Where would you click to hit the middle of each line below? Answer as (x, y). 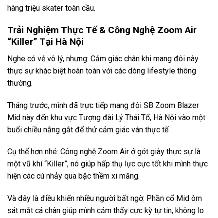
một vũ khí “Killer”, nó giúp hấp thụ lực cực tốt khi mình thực (108, 164)
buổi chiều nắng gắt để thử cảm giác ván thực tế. (89, 129)
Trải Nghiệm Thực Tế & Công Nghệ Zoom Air (102, 30)
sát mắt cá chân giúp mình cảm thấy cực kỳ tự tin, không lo (106, 211)
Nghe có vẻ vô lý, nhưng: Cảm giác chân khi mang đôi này (103, 58)
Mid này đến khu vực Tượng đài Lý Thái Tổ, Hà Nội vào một (106, 117)
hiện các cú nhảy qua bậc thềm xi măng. (73, 176)
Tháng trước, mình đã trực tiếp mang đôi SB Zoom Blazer (103, 105)
